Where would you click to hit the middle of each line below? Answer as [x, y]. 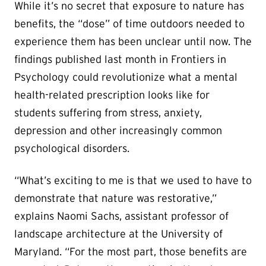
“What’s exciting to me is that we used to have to [133, 181]
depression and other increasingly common [118, 131]
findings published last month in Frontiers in [120, 60]
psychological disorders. [72, 149]
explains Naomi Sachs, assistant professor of [121, 216]
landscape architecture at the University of [118, 234]
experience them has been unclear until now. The [133, 42]
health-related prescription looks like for [112, 95]
